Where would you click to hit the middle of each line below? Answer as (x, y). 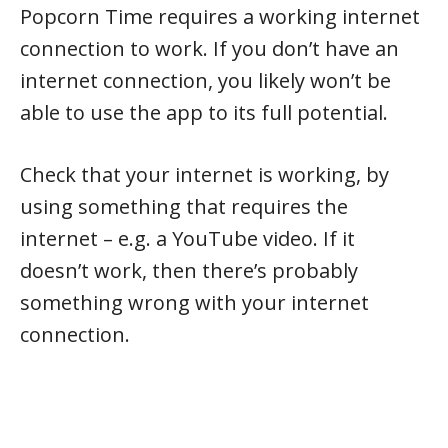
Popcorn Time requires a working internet (220, 16)
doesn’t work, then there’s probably (189, 270)
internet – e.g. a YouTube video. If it (187, 238)
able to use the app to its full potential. (204, 112)
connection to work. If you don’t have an (209, 48)
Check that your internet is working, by (204, 174)
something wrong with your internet (194, 302)
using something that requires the (184, 206)
